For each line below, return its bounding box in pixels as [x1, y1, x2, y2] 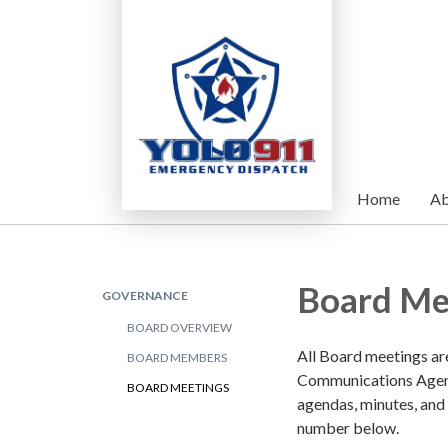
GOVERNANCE [102, 288, 188, 303]
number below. [297, 417, 402, 437]
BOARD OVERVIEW [127, 320, 232, 335]
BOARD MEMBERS [127, 350, 227, 365]
